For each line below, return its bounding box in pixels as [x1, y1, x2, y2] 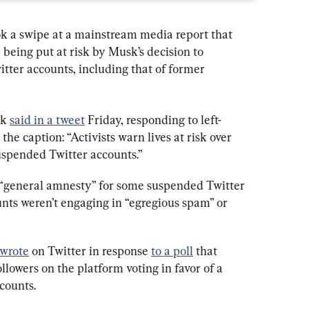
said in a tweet [10, 112, 85, 127]
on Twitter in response [29, 243, 151, 258]
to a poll [151, 243, 193, 258]
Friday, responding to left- [85, 112, 221, 127]
